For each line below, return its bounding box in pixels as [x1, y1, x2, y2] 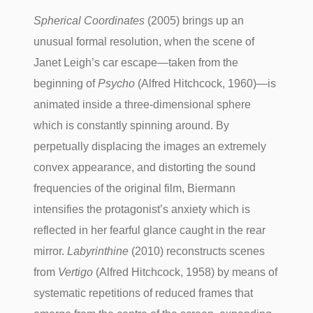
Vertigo [58, 265, 94, 278]
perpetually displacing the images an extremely [34, 140, 267, 152]
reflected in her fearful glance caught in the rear [34, 224, 266, 236]
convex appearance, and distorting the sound [34, 161, 256, 173]
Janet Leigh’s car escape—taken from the [34, 56, 239, 68]
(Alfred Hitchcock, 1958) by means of [93, 265, 278, 278]
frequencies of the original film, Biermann [34, 182, 236, 194]
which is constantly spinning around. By [34, 119, 230, 131]
